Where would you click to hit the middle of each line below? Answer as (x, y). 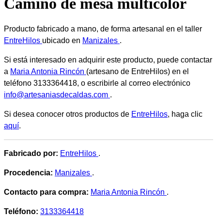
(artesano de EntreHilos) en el (138, 71)
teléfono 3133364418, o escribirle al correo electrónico (97, 83)
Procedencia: (28, 172)
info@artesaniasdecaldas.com (57, 94)
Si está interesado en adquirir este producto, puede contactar (108, 60)
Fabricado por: (31, 153)
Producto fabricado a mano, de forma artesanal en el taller (103, 29)
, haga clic (185, 114)
